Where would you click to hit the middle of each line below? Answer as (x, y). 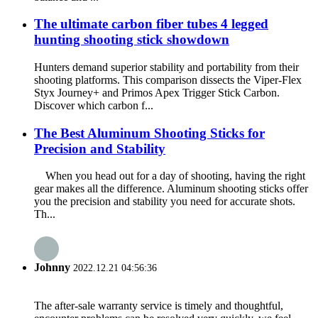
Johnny (52, 267)
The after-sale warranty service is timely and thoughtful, (159, 305)
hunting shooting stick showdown (132, 40)
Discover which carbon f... (94, 105)
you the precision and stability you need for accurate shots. (165, 202)
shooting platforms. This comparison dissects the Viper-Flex (168, 79)
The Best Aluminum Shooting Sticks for (149, 133)
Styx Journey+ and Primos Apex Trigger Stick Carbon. (157, 92)
